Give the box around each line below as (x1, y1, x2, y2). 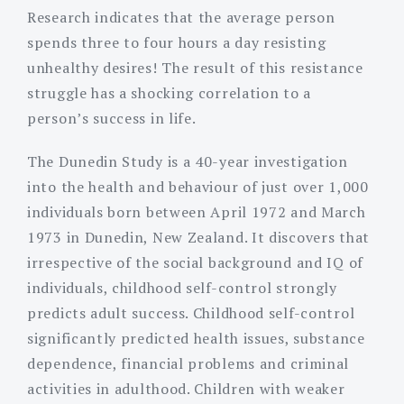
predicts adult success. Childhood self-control (27, 302, 355, 323)
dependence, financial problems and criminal (27, 353, 350, 373)
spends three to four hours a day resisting (27, 32, 326, 52)
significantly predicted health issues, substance (27, 327, 365, 348)
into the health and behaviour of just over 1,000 (27, 176, 369, 197)
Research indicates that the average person (27, 6, 335, 27)
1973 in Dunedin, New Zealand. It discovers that (27, 226, 370, 247)
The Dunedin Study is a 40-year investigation (27, 151, 348, 171)
